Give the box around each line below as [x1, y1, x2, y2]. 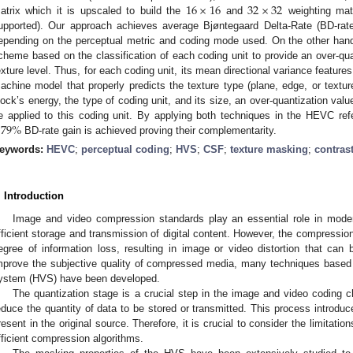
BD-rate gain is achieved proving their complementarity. [21, 124, 277, 136]
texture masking [230, 143, 308, 155]
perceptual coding [81, 143, 169, 155]
